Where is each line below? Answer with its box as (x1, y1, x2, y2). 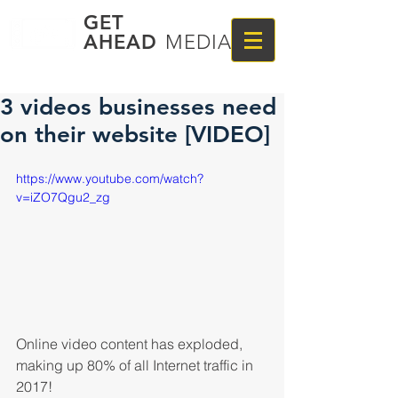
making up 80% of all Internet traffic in (16, 355, 257, 374)
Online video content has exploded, (16, 334, 246, 353)
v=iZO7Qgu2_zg (16, 189, 110, 205)
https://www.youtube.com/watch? (16, 171, 203, 187)
